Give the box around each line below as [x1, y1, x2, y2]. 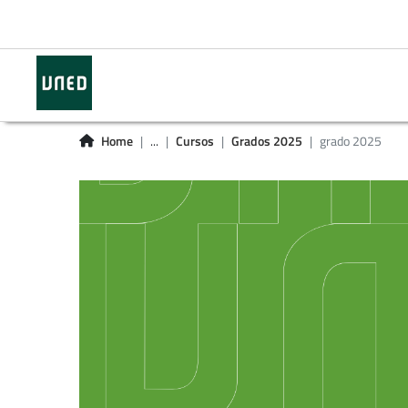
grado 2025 [320, 131, 382, 151]
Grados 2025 [231, 131, 302, 151]
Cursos [176, 131, 214, 151]
